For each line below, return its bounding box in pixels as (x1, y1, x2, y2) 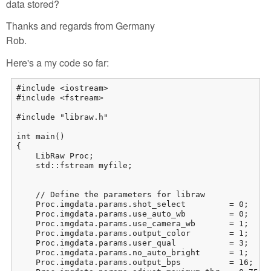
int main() (16, 131, 65, 141)
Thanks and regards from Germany (6, 19, 155, 33)
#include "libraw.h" (16, 112, 108, 122)
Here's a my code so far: (6, 56, 109, 70)
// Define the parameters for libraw (16, 189, 205, 199)
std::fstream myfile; (16, 160, 132, 170)
